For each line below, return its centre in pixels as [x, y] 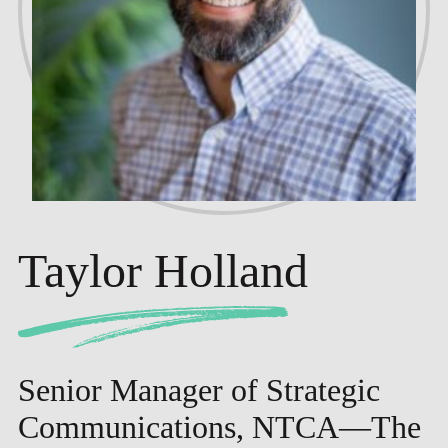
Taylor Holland [162, 271]
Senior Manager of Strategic [198, 390]
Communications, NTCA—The [219, 427]
